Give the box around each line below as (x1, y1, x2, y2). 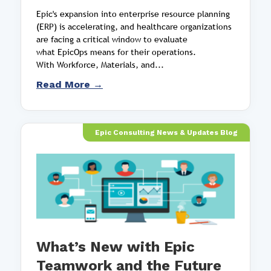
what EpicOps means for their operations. (36, 47, 196, 57)
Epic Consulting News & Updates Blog (95, 128, 238, 137)
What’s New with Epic (36, 238, 195, 255)
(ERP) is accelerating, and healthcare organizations (36, 21, 232, 31)
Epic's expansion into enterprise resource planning (36, 8, 230, 19)
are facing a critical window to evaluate (36, 34, 188, 44)
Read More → (36, 78, 103, 90)
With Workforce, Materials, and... (36, 59, 164, 70)
